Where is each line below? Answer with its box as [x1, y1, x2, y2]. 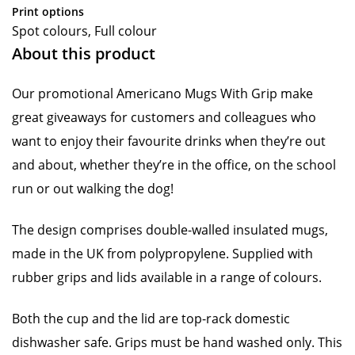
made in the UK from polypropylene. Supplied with [12, 245, 313, 262]
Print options [12, 4, 84, 19]
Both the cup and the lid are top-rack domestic [12, 310, 290, 327]
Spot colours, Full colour [12, 22, 157, 40]
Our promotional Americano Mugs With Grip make [12, 85, 313, 102]
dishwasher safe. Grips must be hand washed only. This [12, 334, 342, 351]
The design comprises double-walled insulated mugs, [12, 221, 328, 239]
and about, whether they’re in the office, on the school [12, 156, 336, 174]
